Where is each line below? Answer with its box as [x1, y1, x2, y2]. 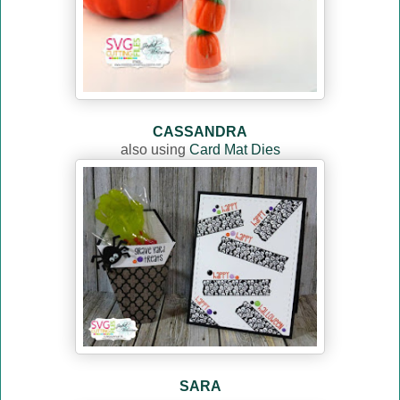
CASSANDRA [153, 124, 247, 140]
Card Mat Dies [188, 142, 280, 158]
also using [120, 142, 189, 158]
